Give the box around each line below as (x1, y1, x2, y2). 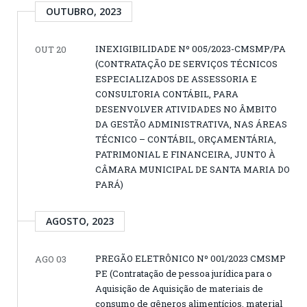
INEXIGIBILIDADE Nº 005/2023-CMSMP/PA (95, 42, 286, 56)
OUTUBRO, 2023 (46, 5, 121, 19)
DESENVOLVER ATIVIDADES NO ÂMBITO (95, 103, 277, 116)
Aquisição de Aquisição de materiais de (95, 282, 263, 295)
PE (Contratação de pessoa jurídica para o (95, 267, 272, 280)
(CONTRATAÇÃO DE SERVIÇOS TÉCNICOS (95, 58, 278, 71)
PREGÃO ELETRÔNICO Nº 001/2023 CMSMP (95, 252, 286, 265)
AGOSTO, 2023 (46, 214, 114, 228)
